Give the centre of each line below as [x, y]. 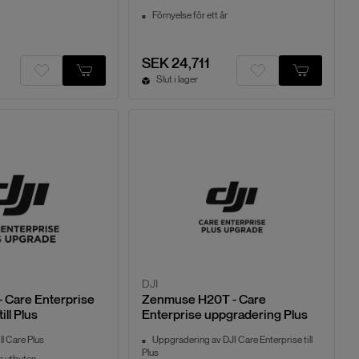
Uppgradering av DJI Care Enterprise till [232, 340]
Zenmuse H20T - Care [204, 299]
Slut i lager [177, 80]
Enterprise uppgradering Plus [224, 314]
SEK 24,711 [175, 64]
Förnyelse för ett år [190, 15]
